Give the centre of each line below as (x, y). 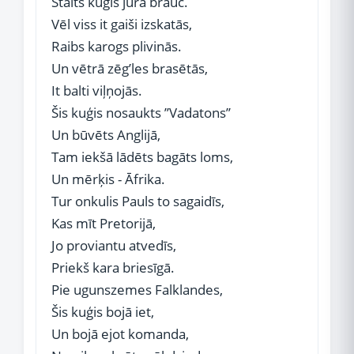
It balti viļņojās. (97, 90)
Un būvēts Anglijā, (106, 135)
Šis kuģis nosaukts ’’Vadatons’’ (141, 113)
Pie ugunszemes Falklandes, (137, 290)
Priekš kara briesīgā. (113, 267)
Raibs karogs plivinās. (117, 46)
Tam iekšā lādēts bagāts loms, (142, 157)
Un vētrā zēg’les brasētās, (130, 68)
